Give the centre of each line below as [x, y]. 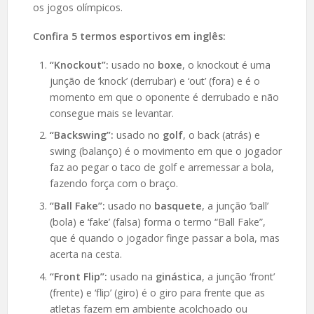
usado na [132, 277]
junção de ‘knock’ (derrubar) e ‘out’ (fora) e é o [155, 81]
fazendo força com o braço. [114, 184]
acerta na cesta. [86, 254]
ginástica [178, 277]
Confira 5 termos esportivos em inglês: [129, 36]
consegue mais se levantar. [111, 113]
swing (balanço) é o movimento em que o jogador [165, 151]
